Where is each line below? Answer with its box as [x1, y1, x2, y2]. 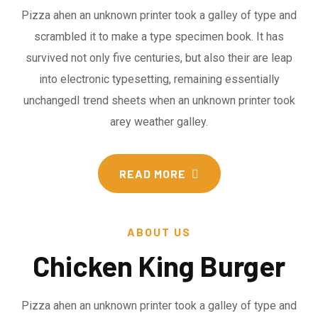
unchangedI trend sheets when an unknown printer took [23, 94, 295, 107]
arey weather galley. [110, 115, 208, 128]
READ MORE [119, 167, 186, 180]
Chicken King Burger [33, 248, 285, 283]
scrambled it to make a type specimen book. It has [34, 30, 284, 43]
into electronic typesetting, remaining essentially [38, 72, 280, 86]
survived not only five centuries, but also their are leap [26, 51, 292, 65]
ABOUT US [127, 225, 191, 238]
